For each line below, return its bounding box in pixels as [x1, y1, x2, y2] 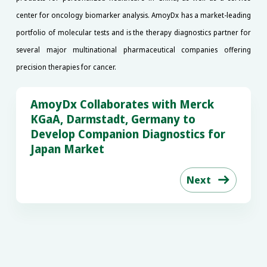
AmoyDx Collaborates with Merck [30, 97, 214, 113]
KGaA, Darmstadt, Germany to [30, 111, 195, 128]
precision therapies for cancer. [15, 61, 116, 72]
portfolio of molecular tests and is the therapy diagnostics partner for [15, 27, 252, 38]
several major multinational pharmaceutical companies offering [15, 44, 252, 55]
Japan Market [30, 141, 104, 157]
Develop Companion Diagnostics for [30, 126, 225, 142]
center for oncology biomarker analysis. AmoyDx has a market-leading [15, 10, 252, 20]
